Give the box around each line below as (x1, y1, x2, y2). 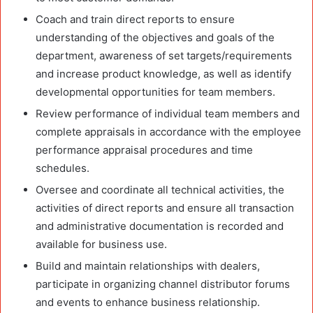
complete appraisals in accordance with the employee (36, 124, 301, 138)
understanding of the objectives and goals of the (36, 30, 275, 44)
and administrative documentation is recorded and (36, 219, 284, 233)
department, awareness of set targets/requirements (36, 48, 292, 62)
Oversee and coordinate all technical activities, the (36, 182, 284, 196)
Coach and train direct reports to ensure (36, 12, 235, 26)
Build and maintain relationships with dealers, (36, 259, 260, 272)
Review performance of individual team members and (36, 106, 300, 120)
